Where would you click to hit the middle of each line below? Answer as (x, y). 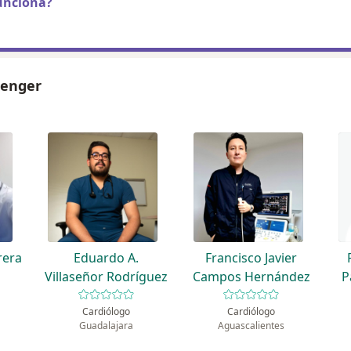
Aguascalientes (251, 326)
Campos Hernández (251, 277)
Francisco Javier (251, 258)
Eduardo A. (106, 258)
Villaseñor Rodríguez (106, 277)
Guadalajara (106, 326)
